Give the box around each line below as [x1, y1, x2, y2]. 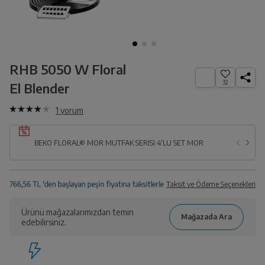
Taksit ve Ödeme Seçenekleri [166, 180, 256, 189]
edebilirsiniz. [21, 217, 66, 227]
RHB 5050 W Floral [9, 61, 126, 77]
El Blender [9, 80, 70, 96]
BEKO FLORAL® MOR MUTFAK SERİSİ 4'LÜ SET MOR [105, 138, 203, 147]
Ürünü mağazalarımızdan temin [21, 207, 134, 217]
